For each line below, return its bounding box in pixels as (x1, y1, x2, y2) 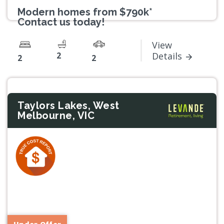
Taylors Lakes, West (17, 99, 119, 112)
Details (152, 49, 182, 62)
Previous (22, 186, 55, 198)
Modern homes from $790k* (17, 6, 152, 18)
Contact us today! (17, 16, 104, 28)
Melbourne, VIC (17, 109, 94, 122)
